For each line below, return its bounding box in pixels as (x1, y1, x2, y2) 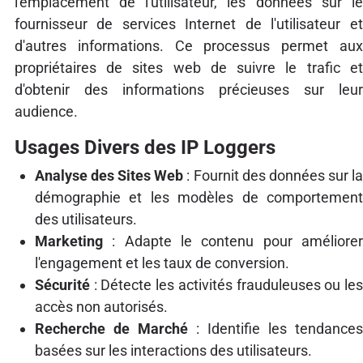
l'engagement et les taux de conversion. (34, 254, 289, 271)
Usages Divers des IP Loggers (14, 135, 275, 159)
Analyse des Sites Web (34, 166, 184, 184)
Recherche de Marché (34, 319, 188, 337)
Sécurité (34, 275, 90, 293)
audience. (14, 103, 78, 121)
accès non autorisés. (34, 297, 168, 315)
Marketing (34, 232, 103, 250)
